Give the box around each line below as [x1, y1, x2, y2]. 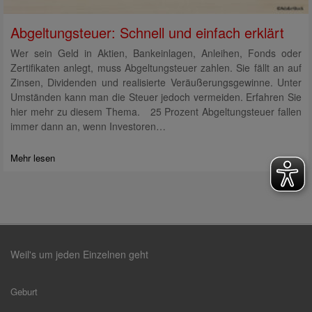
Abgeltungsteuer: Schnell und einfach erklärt [10, 22, 284, 43]
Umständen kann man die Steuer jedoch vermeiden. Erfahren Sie [10, 90, 302, 104]
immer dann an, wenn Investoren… [10, 119, 166, 134]
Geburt [10, 285, 38, 299]
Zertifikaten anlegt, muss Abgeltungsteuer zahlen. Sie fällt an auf [10, 61, 302, 75]
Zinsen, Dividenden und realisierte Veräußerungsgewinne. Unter [10, 75, 302, 90]
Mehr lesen [10, 151, 55, 165]
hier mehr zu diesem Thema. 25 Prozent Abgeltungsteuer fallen [10, 104, 302, 119]
